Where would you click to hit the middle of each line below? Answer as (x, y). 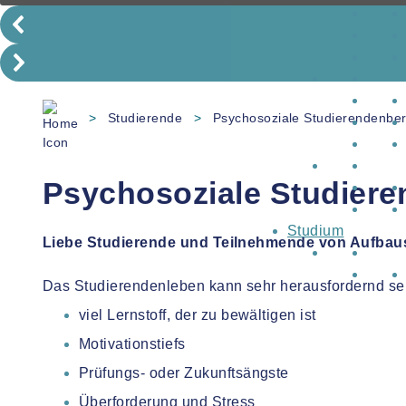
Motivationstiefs (132, 344)
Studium (316, 231)
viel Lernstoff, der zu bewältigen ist (198, 315)
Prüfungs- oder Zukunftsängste (184, 373)
